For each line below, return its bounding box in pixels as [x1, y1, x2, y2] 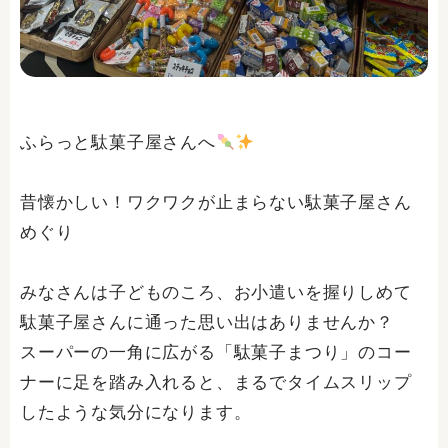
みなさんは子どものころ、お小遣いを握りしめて [20, 282, 412, 303]
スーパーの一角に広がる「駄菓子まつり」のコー [20, 342, 412, 363]
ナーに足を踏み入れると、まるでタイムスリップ [20, 372, 412, 393]
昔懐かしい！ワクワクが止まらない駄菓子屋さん [20, 192, 412, 213]
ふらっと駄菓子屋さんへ [20, 132, 216, 153]
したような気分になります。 [20, 402, 252, 423]
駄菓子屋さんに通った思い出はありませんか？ [20, 312, 394, 333]
